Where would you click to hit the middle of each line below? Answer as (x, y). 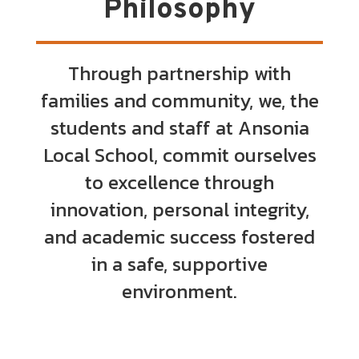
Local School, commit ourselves (179, 155)
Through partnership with (179, 73)
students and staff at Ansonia (179, 128)
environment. (179, 291)
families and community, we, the (179, 101)
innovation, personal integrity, (179, 210)
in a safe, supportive (179, 264)
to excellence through (179, 182)
